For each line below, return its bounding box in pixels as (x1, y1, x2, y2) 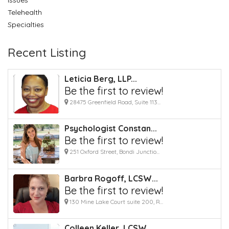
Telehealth (8, 7, 42, 17)
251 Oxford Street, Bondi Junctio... (68, 148, 159, 156)
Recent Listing (8, 44, 86, 60)
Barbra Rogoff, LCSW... (64, 173, 158, 184)
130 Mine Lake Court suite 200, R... (68, 197, 163, 205)
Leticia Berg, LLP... (64, 73, 137, 84)
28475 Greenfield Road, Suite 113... (68, 98, 161, 106)
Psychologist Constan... (64, 123, 157, 134)
